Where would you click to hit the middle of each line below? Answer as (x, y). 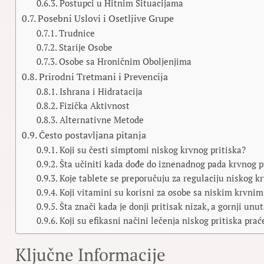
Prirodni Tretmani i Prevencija (103, 77)
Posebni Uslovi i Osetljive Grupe (105, 18)
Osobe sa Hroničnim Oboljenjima (126, 62)
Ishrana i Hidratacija (101, 92)
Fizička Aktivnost (95, 106)
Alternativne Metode (102, 120)
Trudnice (77, 33)
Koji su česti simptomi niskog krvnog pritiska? (153, 150)
